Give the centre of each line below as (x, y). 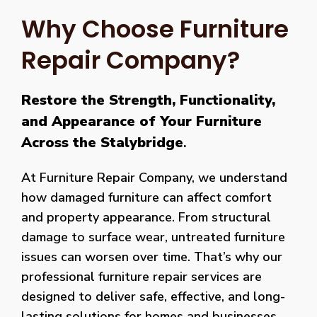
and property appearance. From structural (146, 217)
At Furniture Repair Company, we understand (154, 177)
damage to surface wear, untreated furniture (153, 237)
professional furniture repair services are (142, 276)
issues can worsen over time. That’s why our (152, 257)
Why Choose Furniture (155, 29)
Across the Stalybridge (102, 142)
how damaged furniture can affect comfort (146, 197)
